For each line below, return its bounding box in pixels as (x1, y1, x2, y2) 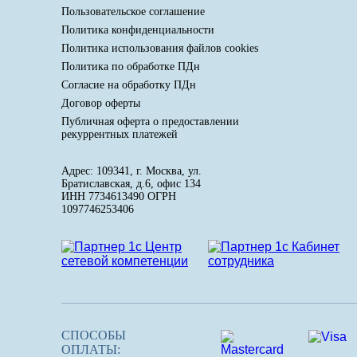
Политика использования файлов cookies (61, 41, 258, 54)
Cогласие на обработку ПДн (61, 78, 196, 91)
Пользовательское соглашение (61, 5, 205, 18)
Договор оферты (61, 96, 140, 109)
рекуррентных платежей (61, 127, 178, 140)
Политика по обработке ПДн (61, 60, 200, 73)
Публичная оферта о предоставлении (61, 115, 239, 127)
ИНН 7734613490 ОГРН (61, 190, 176, 202)
